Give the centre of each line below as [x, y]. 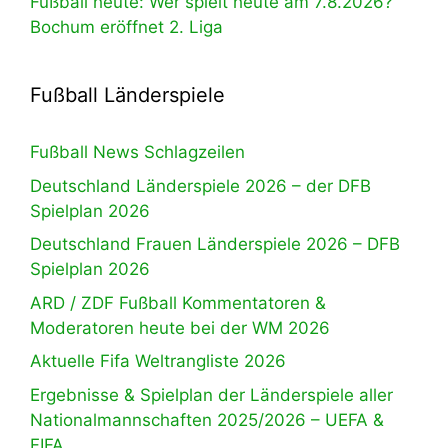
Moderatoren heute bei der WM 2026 [180, 327]
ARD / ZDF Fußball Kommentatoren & [178, 302]
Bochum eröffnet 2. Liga [126, 27]
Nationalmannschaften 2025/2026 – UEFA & [207, 419]
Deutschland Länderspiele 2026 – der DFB [200, 185]
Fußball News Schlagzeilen [137, 152]
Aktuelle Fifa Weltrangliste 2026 [158, 361]
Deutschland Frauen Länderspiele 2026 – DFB [215, 244]
